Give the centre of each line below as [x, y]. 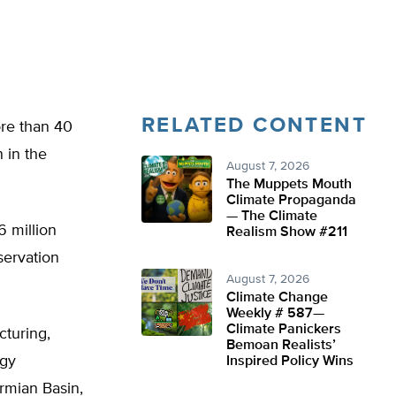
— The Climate [272, 217]
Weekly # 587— [275, 314]
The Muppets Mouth [289, 185]
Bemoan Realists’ [281, 346]
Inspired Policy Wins [290, 362]
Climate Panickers [284, 330]
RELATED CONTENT [254, 126]
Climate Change [277, 298]
